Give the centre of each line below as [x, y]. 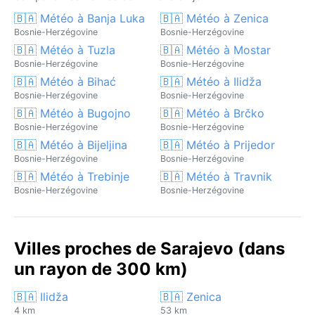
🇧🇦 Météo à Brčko [212, 113]
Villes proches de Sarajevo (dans [149, 248]
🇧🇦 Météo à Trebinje [72, 176]
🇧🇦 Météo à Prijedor [218, 144]
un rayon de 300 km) [101, 269]
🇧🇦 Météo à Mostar [216, 50]
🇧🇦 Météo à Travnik [216, 176]
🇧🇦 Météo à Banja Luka [79, 18]
